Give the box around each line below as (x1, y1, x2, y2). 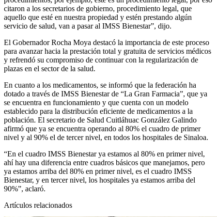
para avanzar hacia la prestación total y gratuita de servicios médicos (4, 47, 211, 56)
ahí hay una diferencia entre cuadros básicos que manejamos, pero (4, 158, 205, 167)
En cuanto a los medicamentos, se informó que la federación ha (4, 81, 196, 90)
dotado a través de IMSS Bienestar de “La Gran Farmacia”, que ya (4, 90, 207, 98)
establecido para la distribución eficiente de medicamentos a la (4, 107, 193, 116)
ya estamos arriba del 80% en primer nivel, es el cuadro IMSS (4, 167, 192, 176)
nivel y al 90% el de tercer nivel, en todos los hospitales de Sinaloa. (4, 133, 208, 142)
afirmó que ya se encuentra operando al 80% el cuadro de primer (4, 124, 201, 133)
